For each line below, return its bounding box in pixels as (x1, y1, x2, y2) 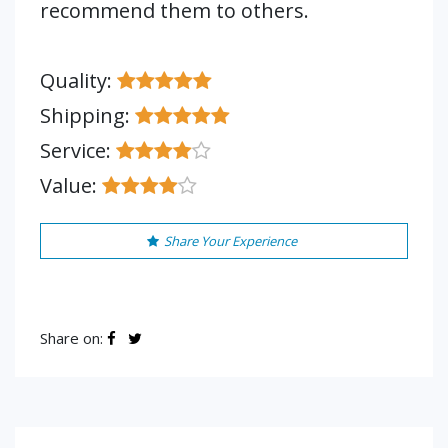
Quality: (40, 67, 117, 94)
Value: (40, 172, 102, 199)
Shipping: (40, 102, 135, 129)
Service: (40, 137, 116, 164)
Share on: (40, 328, 107, 348)
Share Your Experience (163, 232, 297, 250)
